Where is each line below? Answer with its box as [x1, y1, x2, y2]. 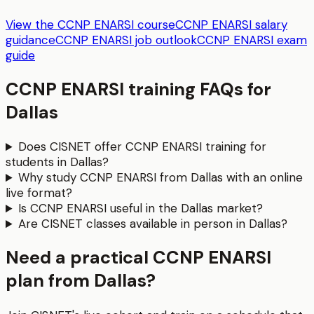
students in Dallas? [6, 154, 109, 170]
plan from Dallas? [6, 269, 156, 293]
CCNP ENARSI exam [197, 32, 307, 48]
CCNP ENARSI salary [175, 16, 287, 32]
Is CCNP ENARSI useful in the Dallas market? [18, 200, 264, 217]
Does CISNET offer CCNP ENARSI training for [18, 139, 267, 155]
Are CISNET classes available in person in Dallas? [18, 216, 288, 232]
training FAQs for [124, 78, 271, 102]
